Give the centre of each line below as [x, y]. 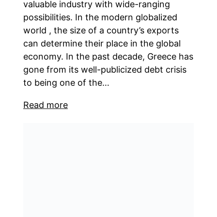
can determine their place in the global [102, 43]
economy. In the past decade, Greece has [108, 56]
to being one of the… [66, 82]
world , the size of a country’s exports [101, 30]
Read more [46, 105]
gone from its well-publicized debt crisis [105, 69]
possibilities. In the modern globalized [100, 17]
